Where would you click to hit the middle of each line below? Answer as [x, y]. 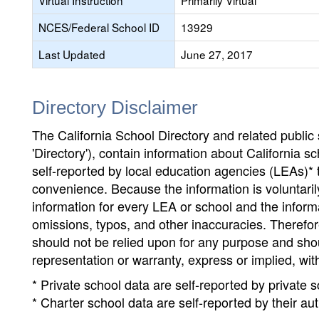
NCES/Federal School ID [99, 27]
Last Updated [72, 54]
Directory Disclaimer [115, 108]
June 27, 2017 [217, 54]
